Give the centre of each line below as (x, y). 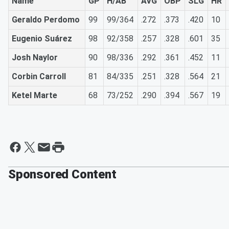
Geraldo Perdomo (46, 20)
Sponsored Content (62, 175)
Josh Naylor (35, 58)
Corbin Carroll (39, 77)
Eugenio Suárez (42, 39)
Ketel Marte (35, 96)
